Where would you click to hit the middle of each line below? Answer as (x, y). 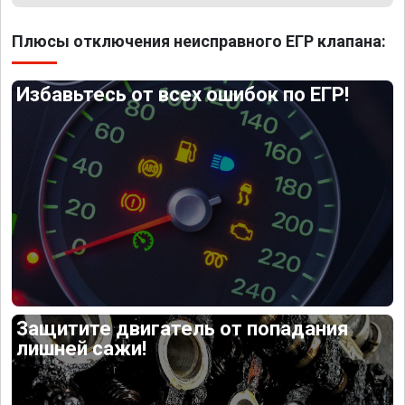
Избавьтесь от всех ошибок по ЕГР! (183, 94)
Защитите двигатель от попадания (183, 328)
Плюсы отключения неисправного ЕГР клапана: (199, 41)
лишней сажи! (82, 348)
